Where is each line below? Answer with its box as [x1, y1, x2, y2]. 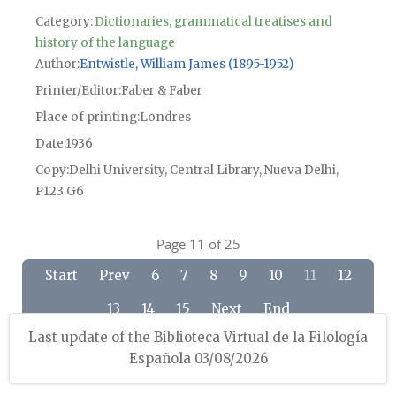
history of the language [34, 34, 175, 50]
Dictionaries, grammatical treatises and [94, 13, 332, 29]
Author [34, 56, 77, 72]
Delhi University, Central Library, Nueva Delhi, [68, 162, 339, 178]
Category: [34, 13, 93, 29]
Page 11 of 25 [156, 234, 240, 253]
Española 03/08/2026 [128, 349, 268, 367]
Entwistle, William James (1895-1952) [79, 56, 293, 72]
